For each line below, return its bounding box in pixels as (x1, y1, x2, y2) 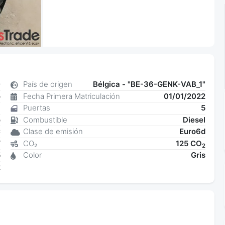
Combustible (23, 115, 67, 125)
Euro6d (179, 127, 205, 137)
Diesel (182, 115, 205, 125)
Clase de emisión (23, 127, 83, 137)
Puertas (23, 103, 50, 113)
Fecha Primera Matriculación (23, 91, 120, 101)
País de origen (23, 79, 72, 89)
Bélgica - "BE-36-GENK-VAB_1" (92, 79, 205, 89)
